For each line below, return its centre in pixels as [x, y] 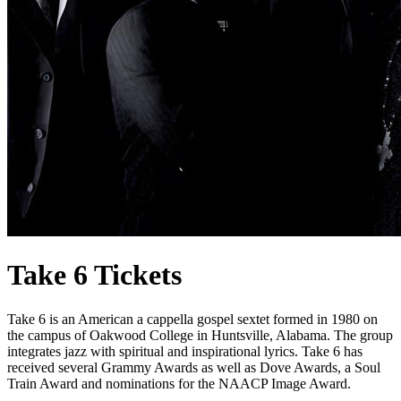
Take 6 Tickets [94, 275]
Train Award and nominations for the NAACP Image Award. [179, 383]
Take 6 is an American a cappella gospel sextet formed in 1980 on [192, 319]
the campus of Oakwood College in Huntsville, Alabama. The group [200, 335]
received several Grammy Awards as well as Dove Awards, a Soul [194, 367]
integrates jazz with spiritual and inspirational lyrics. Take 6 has [185, 351]
